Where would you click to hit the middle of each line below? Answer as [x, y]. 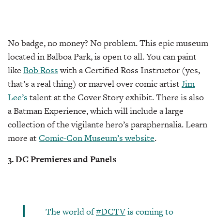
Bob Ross [41, 70]
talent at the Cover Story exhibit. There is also [116, 97]
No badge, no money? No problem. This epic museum [108, 43]
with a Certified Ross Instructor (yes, [129, 70]
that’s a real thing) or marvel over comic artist [95, 84]
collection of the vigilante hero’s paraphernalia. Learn [108, 124]
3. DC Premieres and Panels [62, 159]
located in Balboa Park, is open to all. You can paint [102, 57]
